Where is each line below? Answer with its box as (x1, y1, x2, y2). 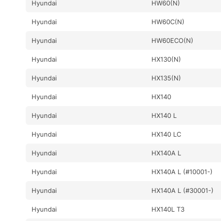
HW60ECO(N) (151, 36, 194, 44)
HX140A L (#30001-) (151, 186, 214, 194)
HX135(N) (151, 74, 182, 82)
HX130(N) (151, 55, 182, 63)
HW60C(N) (151, 17, 185, 26)
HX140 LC (151, 130, 182, 138)
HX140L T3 (151, 205, 185, 213)
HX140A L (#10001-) (151, 167, 213, 176)
